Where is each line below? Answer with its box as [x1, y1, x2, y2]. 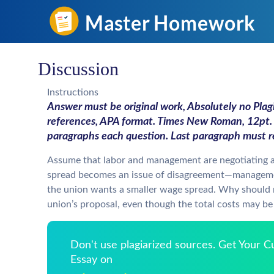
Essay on [70, 254, 113, 265]
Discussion [38, 59, 119, 79]
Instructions [47, 87, 98, 97]
